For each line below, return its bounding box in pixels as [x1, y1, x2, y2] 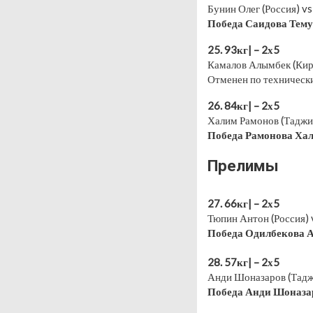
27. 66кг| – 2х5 [208, 196, 279, 210]
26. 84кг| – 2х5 [208, 99, 279, 112]
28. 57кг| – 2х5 [208, 255, 279, 268]
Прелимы [208, 156, 279, 175]
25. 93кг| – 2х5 [208, 43, 279, 56]
